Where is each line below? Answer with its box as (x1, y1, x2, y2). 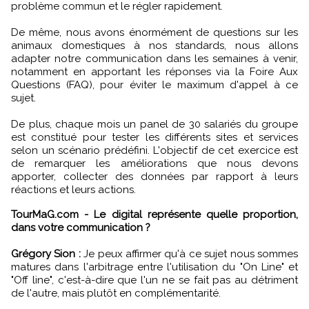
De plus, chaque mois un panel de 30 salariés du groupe (11, 117, 298, 130)
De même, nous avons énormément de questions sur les (11, 26, 298, 39)
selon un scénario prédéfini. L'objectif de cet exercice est (11, 143, 298, 157)
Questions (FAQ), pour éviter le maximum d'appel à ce (11, 78, 298, 91)
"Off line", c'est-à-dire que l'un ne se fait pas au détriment (11, 273, 298, 286)
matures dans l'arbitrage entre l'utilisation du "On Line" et (11, 260, 298, 273)
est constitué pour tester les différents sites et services (11, 130, 298, 143)
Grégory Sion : (11, 247, 81, 260)
